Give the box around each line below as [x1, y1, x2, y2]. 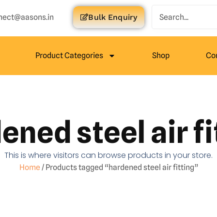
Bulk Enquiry [88, 12, 138, 22]
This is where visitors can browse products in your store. [4, 150, 213, 161]
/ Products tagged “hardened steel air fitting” [40, 163, 198, 172]
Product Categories [35, 51, 103, 60]
